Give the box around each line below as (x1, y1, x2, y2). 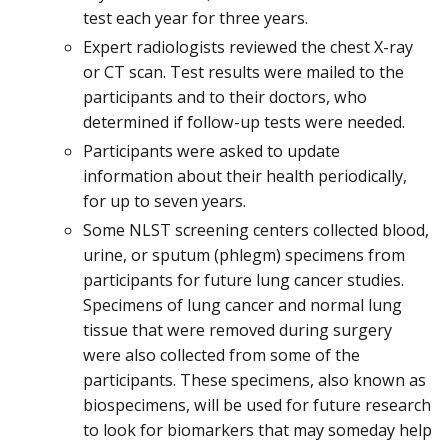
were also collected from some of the (83, 344, 360, 367)
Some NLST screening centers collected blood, (83, 219, 429, 242)
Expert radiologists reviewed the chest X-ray (83, 36, 413, 59)
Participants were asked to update (83, 140, 340, 163)
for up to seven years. (83, 190, 246, 213)
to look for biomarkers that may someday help (83, 419, 432, 442)
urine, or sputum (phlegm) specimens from (83, 244, 405, 267)
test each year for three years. (83, 7, 308, 30)
